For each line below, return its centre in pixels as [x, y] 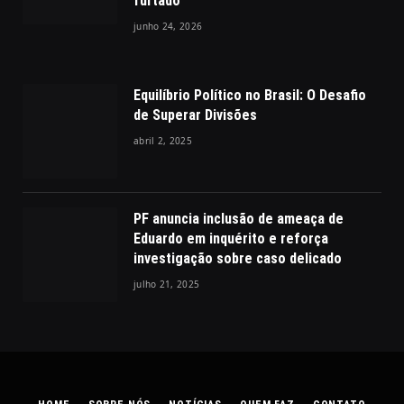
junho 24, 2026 [168, 26]
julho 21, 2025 [167, 284]
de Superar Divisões [195, 115]
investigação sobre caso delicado [238, 258]
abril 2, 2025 [163, 140]
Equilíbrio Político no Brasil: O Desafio [250, 95]
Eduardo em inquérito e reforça [231, 238]
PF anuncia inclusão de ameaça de [239, 218]
